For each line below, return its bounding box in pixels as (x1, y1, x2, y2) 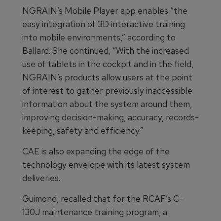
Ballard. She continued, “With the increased (22, 45, 189, 57)
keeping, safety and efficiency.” (22, 125, 144, 137)
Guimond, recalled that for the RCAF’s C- (22, 193, 183, 205)
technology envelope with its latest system (22, 159, 190, 171)
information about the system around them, (22, 98, 192, 110)
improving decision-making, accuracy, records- (22, 111, 199, 123)
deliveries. (22, 172, 60, 184)
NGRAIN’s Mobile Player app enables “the (22, 5, 187, 17)
